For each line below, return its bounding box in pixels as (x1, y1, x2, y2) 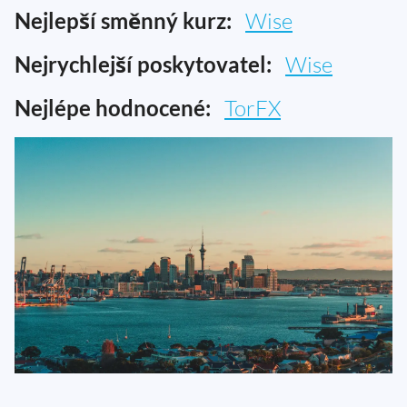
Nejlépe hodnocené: (15, 94, 211, 121)
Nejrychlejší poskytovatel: (15, 50, 272, 77)
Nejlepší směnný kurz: (15, 6, 232, 34)
